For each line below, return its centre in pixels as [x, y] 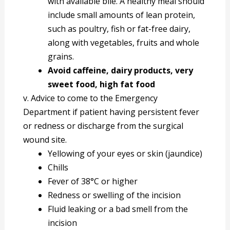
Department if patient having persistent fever [111, 112]
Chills [58, 168]
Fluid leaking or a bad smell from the [118, 209]
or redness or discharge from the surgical [103, 126]
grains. [61, 57]
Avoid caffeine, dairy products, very [121, 71]
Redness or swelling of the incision [114, 195]
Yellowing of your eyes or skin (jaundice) [125, 154]
